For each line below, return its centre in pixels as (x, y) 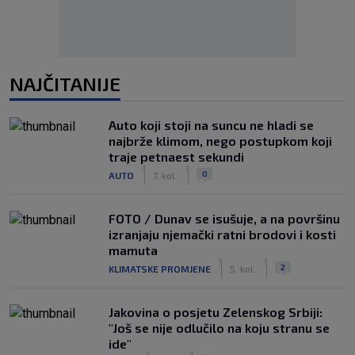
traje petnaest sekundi (176, 157)
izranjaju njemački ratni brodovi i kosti (222, 234)
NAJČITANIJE (65, 84)
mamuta (133, 250)
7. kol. (165, 175)
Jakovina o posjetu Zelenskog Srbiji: (216, 312)
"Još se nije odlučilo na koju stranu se (219, 328)
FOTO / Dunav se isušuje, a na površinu (224, 218)
